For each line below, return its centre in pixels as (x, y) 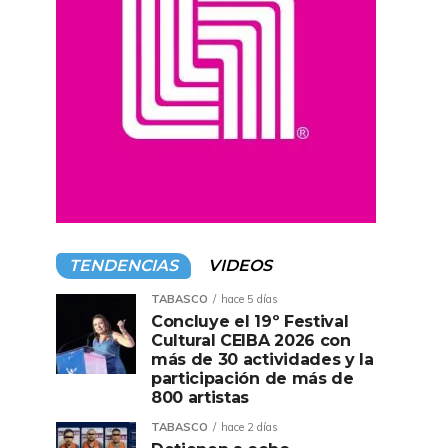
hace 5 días (249, 299)
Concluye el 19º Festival (250, 321)
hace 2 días (249, 427)
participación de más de (252, 378)
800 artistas (200, 397)
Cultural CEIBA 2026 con (251, 340)
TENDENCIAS (123, 265)
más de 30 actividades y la (262, 359)
